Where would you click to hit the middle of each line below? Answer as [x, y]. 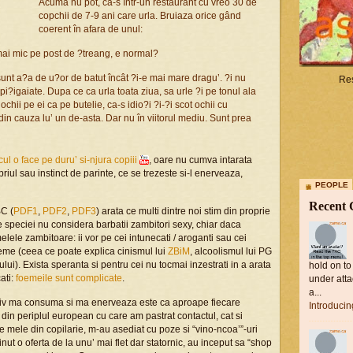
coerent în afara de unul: [91, 29]
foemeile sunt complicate [69, 278]
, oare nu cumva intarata [201, 160]
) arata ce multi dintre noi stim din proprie [183, 211]
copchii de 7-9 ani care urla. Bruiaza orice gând [140, 16]
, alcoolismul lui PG [231, 251]
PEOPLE [332, 185]
